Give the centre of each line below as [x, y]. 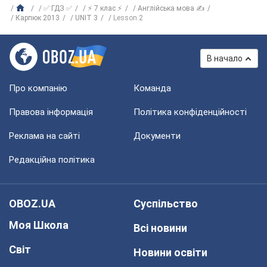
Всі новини [160, 228]
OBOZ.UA [32, 204]
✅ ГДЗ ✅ [58, 8]
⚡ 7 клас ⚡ [105, 8]
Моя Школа [39, 225]
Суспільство [166, 204]
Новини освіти [170, 252]
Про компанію [38, 88]
